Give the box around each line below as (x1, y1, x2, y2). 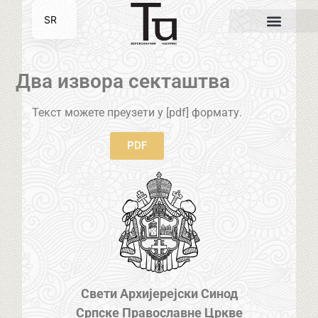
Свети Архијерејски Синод (80, 285, 238, 301)
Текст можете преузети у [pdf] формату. (31, 106, 242, 120)
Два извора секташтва (16, 70, 231, 94)
